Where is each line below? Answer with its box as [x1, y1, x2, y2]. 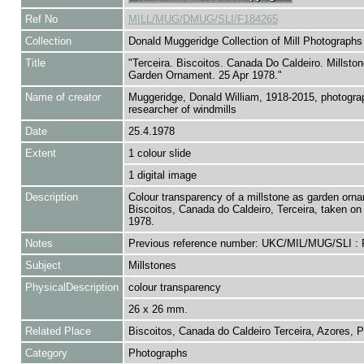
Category [24, 347, 67, 359]
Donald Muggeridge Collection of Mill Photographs [128, 35, 362, 47]
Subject [24, 259, 61, 271]
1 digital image [128, 169, 197, 181]
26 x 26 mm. [128, 303, 188, 315]
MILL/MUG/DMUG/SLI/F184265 [128, 13, 278, 25]
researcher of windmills [128, 103, 236, 115]
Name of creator [24, 91, 101, 103]
